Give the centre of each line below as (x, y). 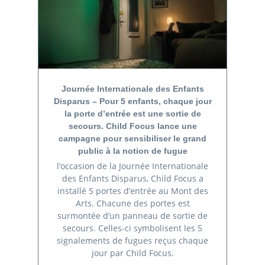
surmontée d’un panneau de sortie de (132, 215)
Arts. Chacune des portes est (132, 203)
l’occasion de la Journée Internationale (132, 166)
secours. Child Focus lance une (132, 126)
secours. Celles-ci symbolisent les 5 (132, 228)
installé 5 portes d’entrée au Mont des (132, 190)
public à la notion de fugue (132, 151)
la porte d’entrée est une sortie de (132, 114)
